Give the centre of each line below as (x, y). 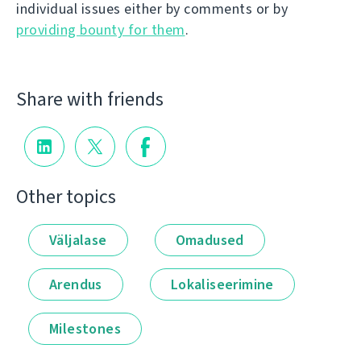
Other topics (66, 196)
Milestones (85, 328)
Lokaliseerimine (222, 284)
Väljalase (78, 240)
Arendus (76, 284)
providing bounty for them (101, 30)
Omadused (210, 240)
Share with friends (90, 100)
